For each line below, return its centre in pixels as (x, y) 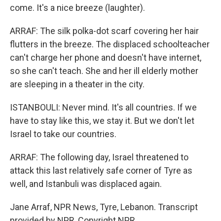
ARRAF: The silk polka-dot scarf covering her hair (104, 31)
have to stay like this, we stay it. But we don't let (102, 121)
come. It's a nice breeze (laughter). (77, 8)
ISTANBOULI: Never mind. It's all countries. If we (103, 107)
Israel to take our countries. (63, 134)
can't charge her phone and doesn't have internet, (106, 57)
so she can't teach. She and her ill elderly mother (104, 71)
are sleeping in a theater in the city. (77, 84)
